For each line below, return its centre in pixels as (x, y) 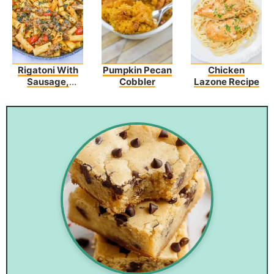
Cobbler (137, 82)
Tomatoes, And (48, 94)
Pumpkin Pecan (137, 70)
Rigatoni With (48, 70)
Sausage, (48, 82)
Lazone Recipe (226, 82)
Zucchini (48, 105)
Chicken (226, 70)
